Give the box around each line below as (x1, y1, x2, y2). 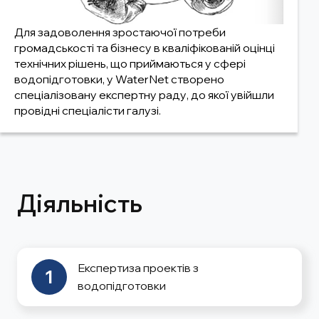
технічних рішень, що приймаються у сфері (14, 56, 246, 71)
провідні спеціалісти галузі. (14, 103, 161, 118)
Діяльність (17, 188, 142, 219)
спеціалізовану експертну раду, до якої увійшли (14, 88, 274, 103)
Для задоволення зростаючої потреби (14, 25, 226, 40)
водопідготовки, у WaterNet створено (14, 72, 224, 87)
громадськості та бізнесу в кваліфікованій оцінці (14, 41, 275, 56)
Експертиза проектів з (78, 261, 199, 276)
